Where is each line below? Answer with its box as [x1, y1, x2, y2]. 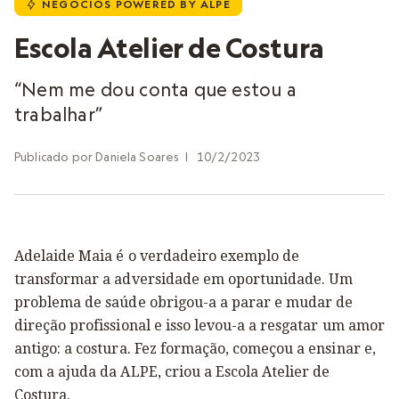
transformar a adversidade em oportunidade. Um [14, 271, 354, 288]
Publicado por [14, 150, 93, 164]
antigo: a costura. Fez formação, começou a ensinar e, [14, 340, 376, 357]
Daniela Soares [95, 150, 180, 164]
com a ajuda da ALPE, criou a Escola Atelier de [14, 363, 330, 380]
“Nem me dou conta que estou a [14, 77, 297, 101]
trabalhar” [14, 102, 102, 126]
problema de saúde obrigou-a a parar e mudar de [14, 294, 354, 311]
